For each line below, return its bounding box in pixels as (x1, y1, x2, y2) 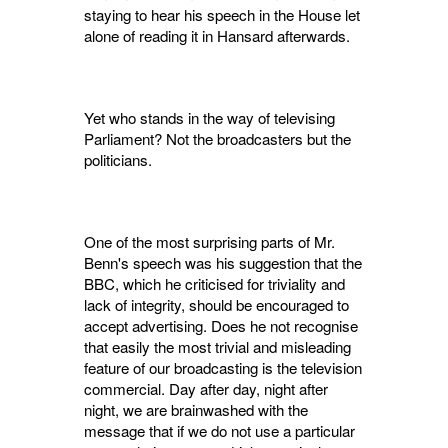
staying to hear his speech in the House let (84, 4, 360, 26)
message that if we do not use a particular (84, 420, 355, 442)
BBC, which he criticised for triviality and (84, 273, 345, 295)
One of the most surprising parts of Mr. (84, 231, 335, 253)
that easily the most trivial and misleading (84, 336, 351, 358)
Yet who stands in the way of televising (84, 107, 335, 129)
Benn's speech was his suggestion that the (84, 252, 362, 274)
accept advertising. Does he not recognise (84, 315, 358, 337)
